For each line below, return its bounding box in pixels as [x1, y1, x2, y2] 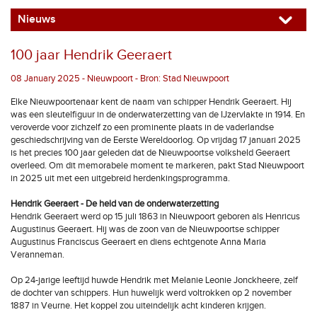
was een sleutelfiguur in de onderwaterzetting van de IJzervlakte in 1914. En [11, 109, 305, 120]
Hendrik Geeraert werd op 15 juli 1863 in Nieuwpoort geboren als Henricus [11, 211, 300, 222]
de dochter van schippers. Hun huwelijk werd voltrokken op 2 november [11, 287, 292, 299]
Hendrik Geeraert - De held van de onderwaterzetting [11, 198, 219, 209]
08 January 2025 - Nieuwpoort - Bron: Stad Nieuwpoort [11, 73, 229, 84]
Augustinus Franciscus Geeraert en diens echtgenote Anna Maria [11, 236, 266, 248]
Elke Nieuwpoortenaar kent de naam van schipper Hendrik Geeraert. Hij [11, 96, 292, 108]
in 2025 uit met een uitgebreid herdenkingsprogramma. [11, 173, 230, 184]
